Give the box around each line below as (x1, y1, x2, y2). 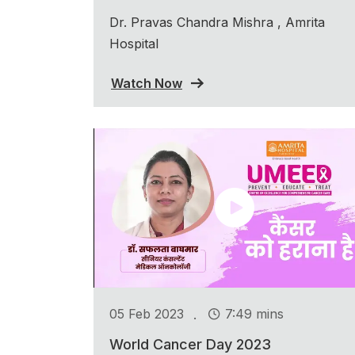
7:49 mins (225, 306, 284, 323)
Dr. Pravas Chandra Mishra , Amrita (109, 13, 325, 30)
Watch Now (111, 74, 182, 91)
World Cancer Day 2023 (109, 335, 271, 353)
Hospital (109, 35, 158, 52)
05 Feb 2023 (109, 306, 184, 323)
